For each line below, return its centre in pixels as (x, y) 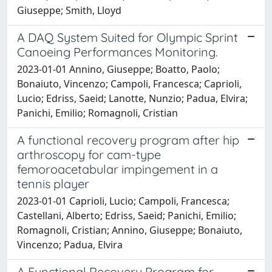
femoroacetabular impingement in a (117, 169)
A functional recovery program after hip (128, 140)
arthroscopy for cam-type (89, 154)
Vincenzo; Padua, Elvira (70, 244)
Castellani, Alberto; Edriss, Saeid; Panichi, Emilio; (127, 215)
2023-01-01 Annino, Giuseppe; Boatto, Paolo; (118, 69)
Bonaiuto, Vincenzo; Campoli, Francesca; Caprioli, (129, 83)
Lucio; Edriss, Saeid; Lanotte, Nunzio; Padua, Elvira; (132, 98)
